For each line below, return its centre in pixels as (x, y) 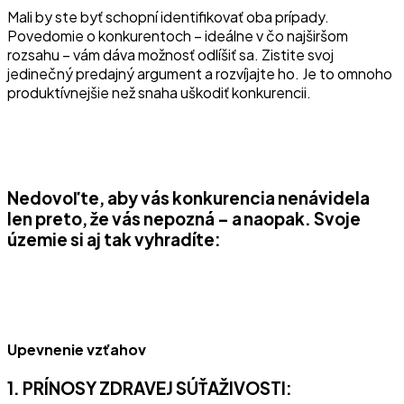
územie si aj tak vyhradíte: (114, 240)
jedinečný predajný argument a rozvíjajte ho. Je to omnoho (200, 74)
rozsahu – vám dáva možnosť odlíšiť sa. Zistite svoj (170, 55)
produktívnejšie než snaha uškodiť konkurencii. (159, 93)
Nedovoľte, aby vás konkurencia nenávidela (188, 198)
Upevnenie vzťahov (77, 350)
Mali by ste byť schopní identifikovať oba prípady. (168, 17)
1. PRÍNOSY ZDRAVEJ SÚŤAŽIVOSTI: (150, 389)
